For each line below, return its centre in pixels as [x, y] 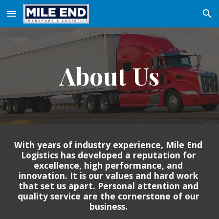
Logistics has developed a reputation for [108, 155]
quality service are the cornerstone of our [108, 196]
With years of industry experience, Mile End [109, 145]
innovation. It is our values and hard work [108, 175]
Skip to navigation [181, 18]
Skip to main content [43, 18]
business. [109, 206]
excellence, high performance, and [108, 165]
